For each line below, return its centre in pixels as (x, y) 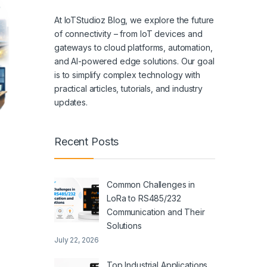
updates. (71, 102)
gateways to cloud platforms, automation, (133, 47)
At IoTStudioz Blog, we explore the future (134, 20)
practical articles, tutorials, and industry (128, 88)
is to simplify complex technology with (127, 74)
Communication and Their (156, 212)
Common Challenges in (151, 185)
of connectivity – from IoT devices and (128, 33)
